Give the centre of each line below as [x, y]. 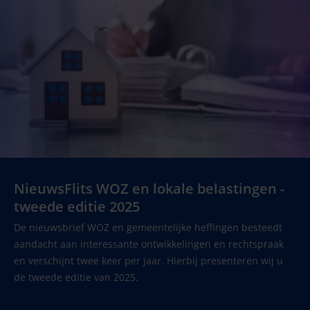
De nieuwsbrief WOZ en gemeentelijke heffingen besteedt [148, 228]
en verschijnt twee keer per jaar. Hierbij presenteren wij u [148, 261]
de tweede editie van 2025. [76, 277]
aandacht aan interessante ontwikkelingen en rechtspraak [149, 244]
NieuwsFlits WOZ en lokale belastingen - [149, 189]
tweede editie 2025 [77, 207]
